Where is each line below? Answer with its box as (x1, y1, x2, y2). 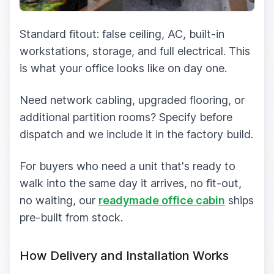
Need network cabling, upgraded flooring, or (20, 93, 245, 106)
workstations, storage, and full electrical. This (20, 44, 250, 57)
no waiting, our (20, 193, 98, 207)
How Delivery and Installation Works (20, 248, 229, 263)
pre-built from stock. (20, 210, 123, 224)
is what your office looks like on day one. (20, 61, 227, 75)
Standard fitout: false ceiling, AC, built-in (20, 27, 224, 40)
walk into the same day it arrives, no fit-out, (20, 176, 242, 190)
